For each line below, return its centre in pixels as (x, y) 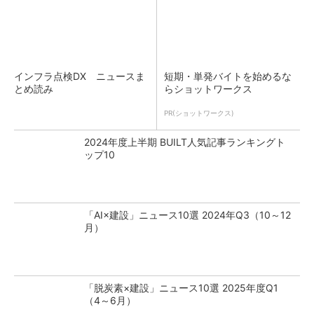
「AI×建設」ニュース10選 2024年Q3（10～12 (187, 215)
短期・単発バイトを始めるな (228, 76)
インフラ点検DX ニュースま (80, 76)
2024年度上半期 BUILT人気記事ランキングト (185, 142)
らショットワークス (208, 89)
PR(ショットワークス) (199, 113)
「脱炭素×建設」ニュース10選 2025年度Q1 (181, 288)
